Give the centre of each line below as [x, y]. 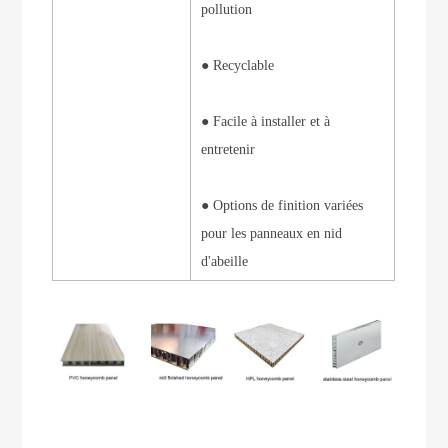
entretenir [230, 150]
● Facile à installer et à [266, 122]
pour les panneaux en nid [272, 234]
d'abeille [227, 262]
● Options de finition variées [282, 206]
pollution [229, 10]
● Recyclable [240, 66]
